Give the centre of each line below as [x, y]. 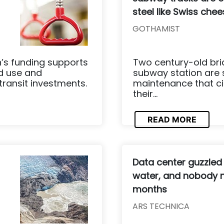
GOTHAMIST [156, 28]
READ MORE [172, 120]
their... [145, 93]
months [150, 189]
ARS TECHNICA [161, 206]
